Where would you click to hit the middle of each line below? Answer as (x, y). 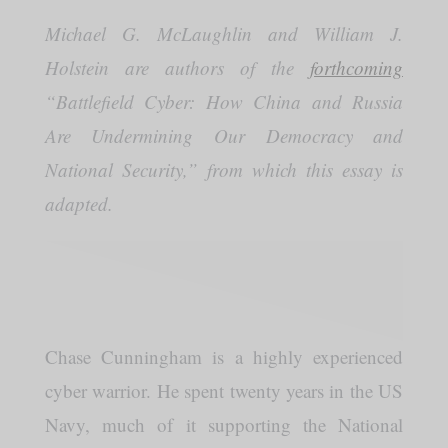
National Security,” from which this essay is (224, 169)
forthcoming (357, 67)
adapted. (81, 203)
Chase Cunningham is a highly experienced (224, 356)
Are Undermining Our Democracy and (224, 135)
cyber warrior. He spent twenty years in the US (224, 390)
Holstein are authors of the (177, 67)
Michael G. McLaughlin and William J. (224, 33)
